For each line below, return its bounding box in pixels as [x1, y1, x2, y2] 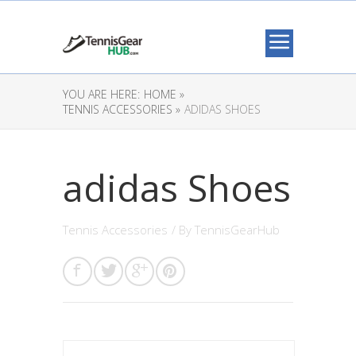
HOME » [144, 87, 184, 102]
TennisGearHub [195, 222, 280, 238]
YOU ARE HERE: [63, 87, 140, 102]
